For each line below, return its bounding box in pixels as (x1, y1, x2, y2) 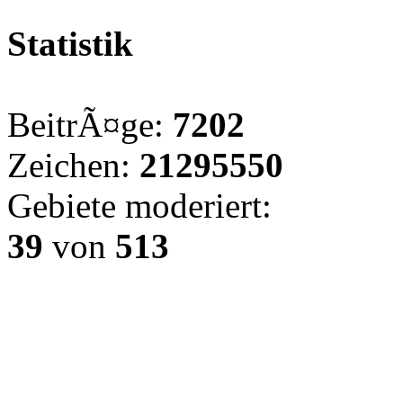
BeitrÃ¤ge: (7, 105, 173, 144)
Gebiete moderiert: (7, 186, 272, 225)
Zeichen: (7, 146, 139, 184)
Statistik (7, 24, 133, 63)
